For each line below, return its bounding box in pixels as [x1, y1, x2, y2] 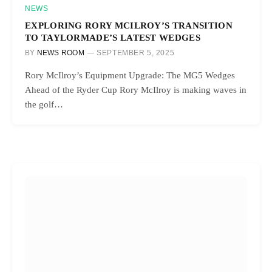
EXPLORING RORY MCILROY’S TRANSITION [25, 20, 233, 31]
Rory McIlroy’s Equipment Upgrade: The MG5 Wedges [25, 70, 235, 81]
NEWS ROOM [36, 49, 84, 58]
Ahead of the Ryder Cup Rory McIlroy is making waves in [25, 85, 246, 95]
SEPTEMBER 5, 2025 [97, 49, 175, 58]
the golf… [25, 100, 63, 110]
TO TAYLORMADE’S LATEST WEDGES [25, 32, 200, 43]
